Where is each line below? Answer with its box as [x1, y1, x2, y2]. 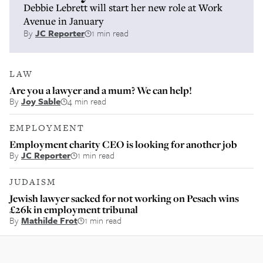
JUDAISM [9, 176, 56, 188]
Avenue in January [23, 14, 103, 28]
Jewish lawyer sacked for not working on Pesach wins [9, 191, 239, 205]
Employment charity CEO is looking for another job [9, 137, 237, 151]
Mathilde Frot [21, 214, 77, 227]
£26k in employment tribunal [9, 203, 138, 216]
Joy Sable [21, 95, 60, 107]
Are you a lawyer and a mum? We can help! [9, 83, 192, 97]
